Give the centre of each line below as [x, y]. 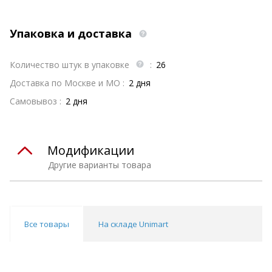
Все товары [47, 224]
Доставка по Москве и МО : [67, 83]
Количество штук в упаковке [71, 64]
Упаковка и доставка [72, 33]
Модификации [91, 150]
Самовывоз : [36, 101]
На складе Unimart [133, 224]
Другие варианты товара [100, 165]
